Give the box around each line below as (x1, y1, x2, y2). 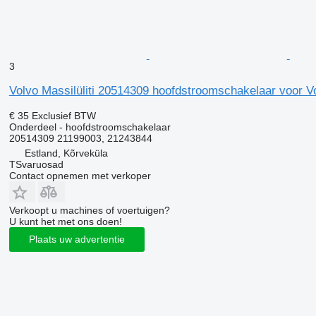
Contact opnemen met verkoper (8, 169, 151, 181)
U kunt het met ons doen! (8, 215, 122, 227)
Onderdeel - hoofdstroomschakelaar (8, 121, 171, 133)
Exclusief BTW (31, 109, 96, 121)
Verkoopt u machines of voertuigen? (8, 204, 170, 216)
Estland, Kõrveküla (24, 147, 108, 159)
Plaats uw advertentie (28, 233, 125, 245)
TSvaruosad (8, 158, 63, 170)
